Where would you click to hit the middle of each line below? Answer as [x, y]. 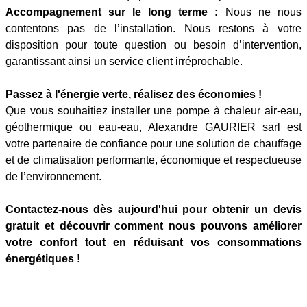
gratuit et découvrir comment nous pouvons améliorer [153, 225]
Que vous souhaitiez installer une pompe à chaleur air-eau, [153, 110]
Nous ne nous [260, 12]
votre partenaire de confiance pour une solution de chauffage [153, 143]
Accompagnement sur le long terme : [112, 12]
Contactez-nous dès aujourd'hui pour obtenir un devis [153, 209]
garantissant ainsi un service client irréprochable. [124, 61]
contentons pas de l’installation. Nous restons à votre [153, 28]
